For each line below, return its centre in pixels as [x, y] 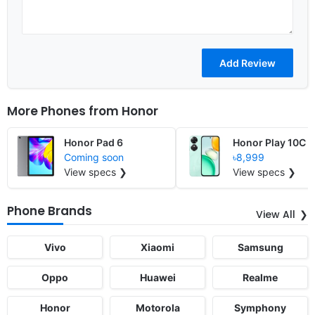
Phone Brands [50, 211]
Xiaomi [157, 247]
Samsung [260, 247]
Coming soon [94, 157]
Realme [260, 277]
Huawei [157, 277]
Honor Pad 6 [94, 142]
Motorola [157, 307]
